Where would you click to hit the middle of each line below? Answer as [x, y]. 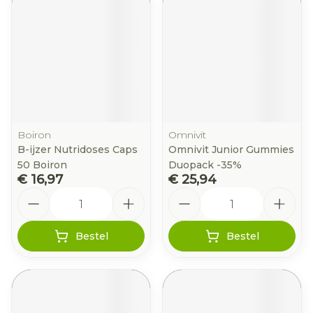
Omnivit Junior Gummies [231, 150]
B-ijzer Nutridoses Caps [78, 150]
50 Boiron [42, 165]
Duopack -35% [205, 165]
